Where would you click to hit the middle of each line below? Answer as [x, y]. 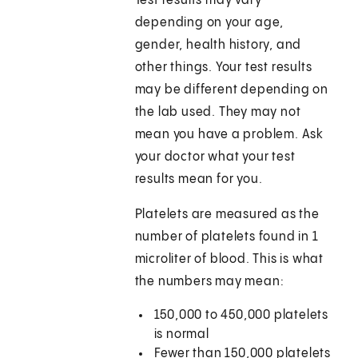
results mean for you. [199, 180]
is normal [181, 335]
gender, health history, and [218, 46]
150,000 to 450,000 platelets [241, 316]
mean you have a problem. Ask [229, 135]
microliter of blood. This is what [229, 260]
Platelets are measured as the [227, 215]
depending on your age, [209, 23]
